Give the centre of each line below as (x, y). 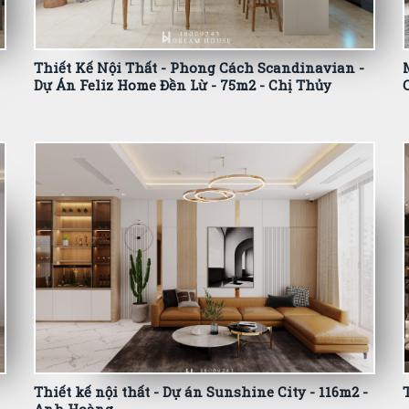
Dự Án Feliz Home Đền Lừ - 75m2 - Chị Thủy (183, 85)
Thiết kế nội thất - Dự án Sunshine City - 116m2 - (201, 392)
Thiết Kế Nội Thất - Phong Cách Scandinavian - (199, 68)
